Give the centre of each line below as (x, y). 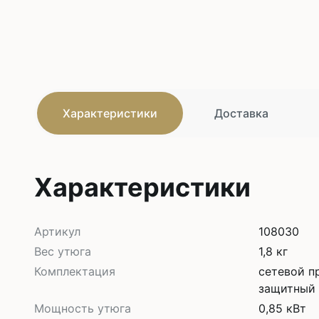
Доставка (241, 113)
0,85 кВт (282, 308)
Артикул (57, 231)
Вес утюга (63, 251)
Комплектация (75, 271)
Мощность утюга (83, 308)
